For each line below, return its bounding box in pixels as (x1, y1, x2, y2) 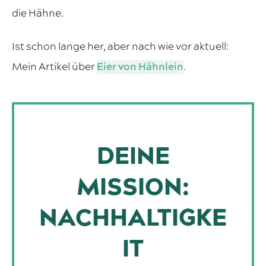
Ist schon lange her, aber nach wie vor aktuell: (12, 40, 229, 55)
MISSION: (77, 171, 189, 205)
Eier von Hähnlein (97, 60, 183, 75)
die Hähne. (12, 7, 64, 21)
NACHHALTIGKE (39, 202, 227, 236)
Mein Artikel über (12, 60, 97, 75)
